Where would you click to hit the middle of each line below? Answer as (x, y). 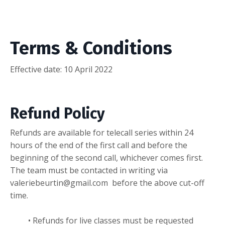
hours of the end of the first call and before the (99, 145)
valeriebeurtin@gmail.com (59, 183)
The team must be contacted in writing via (89, 170)
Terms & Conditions (91, 48)
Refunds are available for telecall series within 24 (102, 133)
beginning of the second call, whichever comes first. (106, 158)
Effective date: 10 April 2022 (61, 69)
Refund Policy (58, 114)
